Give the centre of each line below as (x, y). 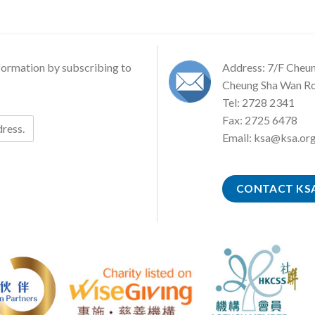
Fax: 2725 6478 (260, 120)
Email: (238, 137)
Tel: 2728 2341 (258, 102)
